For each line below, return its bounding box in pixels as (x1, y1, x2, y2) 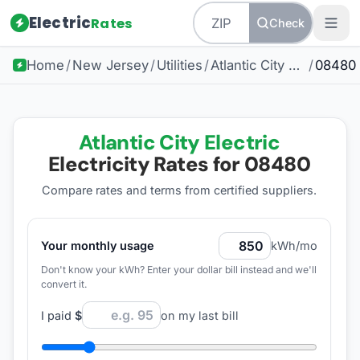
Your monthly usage (40, 239, 154, 253)
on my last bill (160, 308, 239, 322)
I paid (40, 308, 75, 322)
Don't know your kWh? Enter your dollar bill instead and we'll (40, 263, 317, 276)
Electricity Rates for (48, 150, 245, 178)
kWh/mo (271, 239, 318, 253)
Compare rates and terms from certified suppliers (41, 182, 313, 197)
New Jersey (72, 57, 149, 74)
